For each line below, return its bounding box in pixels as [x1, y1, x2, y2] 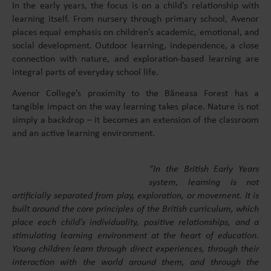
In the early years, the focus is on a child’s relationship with [12, 1, 259, 11]
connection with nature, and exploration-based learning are [12, 54, 259, 65]
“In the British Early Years [149, 164, 259, 174]
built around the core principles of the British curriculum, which [12, 204, 259, 214]
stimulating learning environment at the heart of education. [12, 230, 259, 241]
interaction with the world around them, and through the [12, 257, 259, 267]
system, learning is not [149, 177, 259, 188]
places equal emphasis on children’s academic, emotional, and [12, 28, 259, 38]
